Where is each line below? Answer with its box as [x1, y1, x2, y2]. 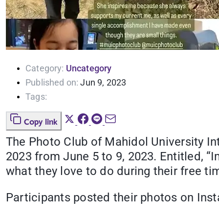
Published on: [25, 77, 79, 88]
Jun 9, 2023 [80, 77, 127, 88]
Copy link [24, 116, 58, 129]
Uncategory [66, 63, 112, 74]
